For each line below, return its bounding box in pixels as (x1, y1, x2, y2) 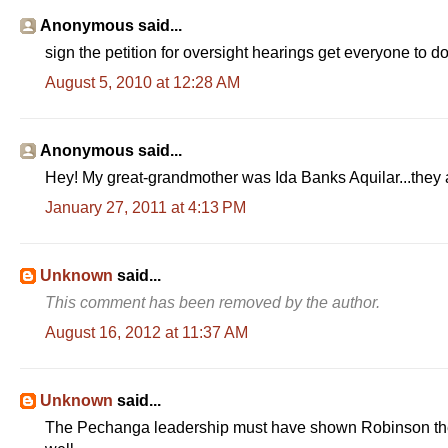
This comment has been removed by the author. (45, 293, 380, 311)
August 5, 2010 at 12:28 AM (45, 73, 240, 91)
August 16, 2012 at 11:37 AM (45, 323, 248, 341)
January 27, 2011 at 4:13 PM (45, 198, 246, 216)
